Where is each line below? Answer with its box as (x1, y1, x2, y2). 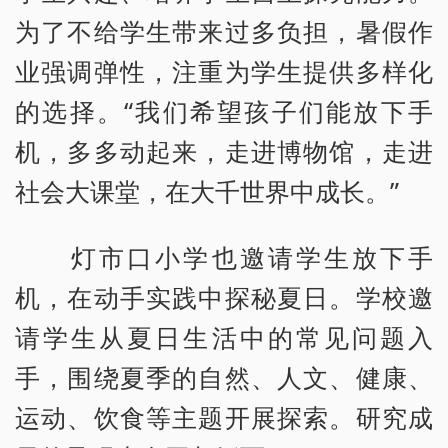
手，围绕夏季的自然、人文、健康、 (15, 360, 433, 395)
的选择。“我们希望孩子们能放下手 (15, 94, 433, 129)
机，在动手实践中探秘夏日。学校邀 (15, 280, 433, 315)
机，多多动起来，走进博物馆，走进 (15, 134, 433, 169)
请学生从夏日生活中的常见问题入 (15, 320, 433, 355)
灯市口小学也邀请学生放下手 (15, 240, 433, 275)
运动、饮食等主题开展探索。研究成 (15, 400, 433, 435)
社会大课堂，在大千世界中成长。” (15, 174, 399, 209)
